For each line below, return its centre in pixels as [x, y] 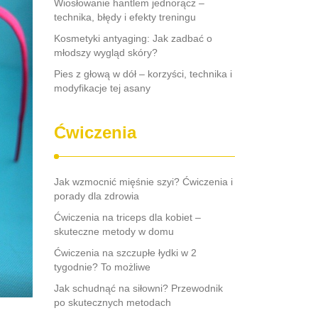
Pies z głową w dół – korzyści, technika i [143, 74]
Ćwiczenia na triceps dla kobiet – [127, 217]
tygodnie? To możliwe [102, 267]
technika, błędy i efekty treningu [125, 17]
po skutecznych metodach [113, 302]
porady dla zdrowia [97, 196]
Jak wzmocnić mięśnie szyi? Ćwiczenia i [143, 182]
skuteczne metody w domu [114, 231]
